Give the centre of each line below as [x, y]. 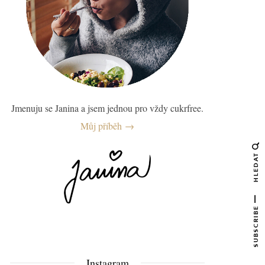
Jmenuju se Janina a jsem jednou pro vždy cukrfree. [107, 108]
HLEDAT [256, 167]
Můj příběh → [107, 126]
